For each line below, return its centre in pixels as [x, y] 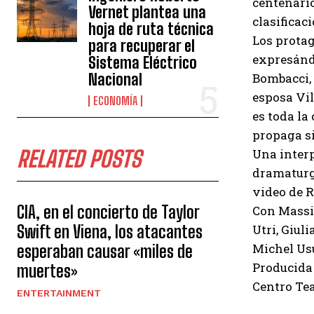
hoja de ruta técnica [151, 29]
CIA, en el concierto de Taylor [108, 212]
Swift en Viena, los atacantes [110, 232]
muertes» [47, 271]
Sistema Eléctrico [143, 63]
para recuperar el [142, 46]
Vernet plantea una [148, 12]
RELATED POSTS [79, 159]
